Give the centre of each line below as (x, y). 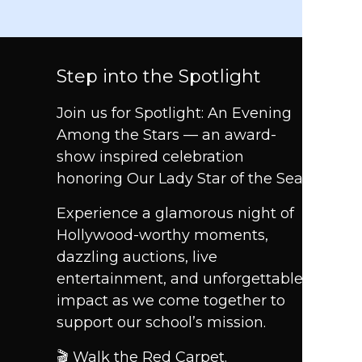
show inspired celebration (150, 157)
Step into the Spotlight (159, 76)
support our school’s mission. (161, 322)
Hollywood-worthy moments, (162, 235)
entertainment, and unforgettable (180, 279)
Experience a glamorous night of (175, 213)
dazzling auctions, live (137, 257)
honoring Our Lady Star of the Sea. (181, 179)
